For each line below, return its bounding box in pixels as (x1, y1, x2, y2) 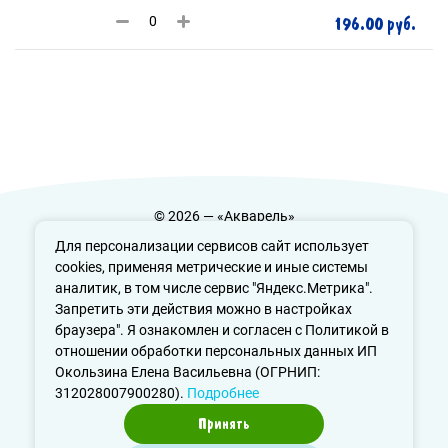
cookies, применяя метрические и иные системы (55, 259, 368, 275)
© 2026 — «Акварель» (153, 208, 295, 224)
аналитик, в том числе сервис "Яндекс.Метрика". (55, 280, 373, 296)
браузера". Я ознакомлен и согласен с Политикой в (55, 322, 389, 338)
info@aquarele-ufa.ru (157, 315, 291, 331)
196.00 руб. (333, 12, 416, 36)
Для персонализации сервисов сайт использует (55, 238, 369, 254)
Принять (198, 414, 250, 434)
